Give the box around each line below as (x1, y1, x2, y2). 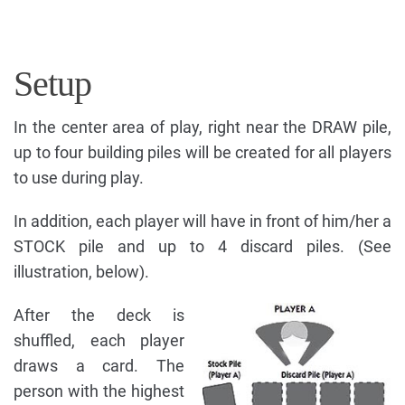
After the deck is (14, 306, 184, 325)
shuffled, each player (14, 331, 184, 351)
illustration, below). (14, 262, 149, 282)
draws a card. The (14, 356, 184, 376)
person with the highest (14, 381, 184, 401)
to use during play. (14, 168, 144, 188)
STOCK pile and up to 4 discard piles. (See (14, 237, 391, 257)
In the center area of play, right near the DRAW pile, (14, 118, 391, 137)
